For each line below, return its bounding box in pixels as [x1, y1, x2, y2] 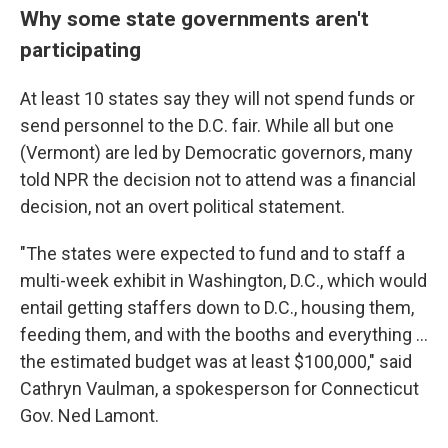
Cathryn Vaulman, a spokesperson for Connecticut [20, 377, 419, 399]
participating [20, 36, 146, 62]
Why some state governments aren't [20, 5, 369, 31]
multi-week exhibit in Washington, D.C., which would [20, 269, 427, 291]
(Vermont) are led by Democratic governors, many [20, 141, 413, 163]
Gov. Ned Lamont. [20, 404, 159, 426]
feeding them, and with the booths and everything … [20, 323, 428, 345]
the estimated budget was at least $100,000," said [20, 350, 412, 372]
